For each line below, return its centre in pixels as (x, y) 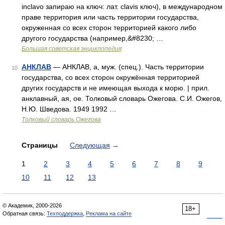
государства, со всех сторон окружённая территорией (110, 77)
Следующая (90, 145)
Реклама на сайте (109, 213)
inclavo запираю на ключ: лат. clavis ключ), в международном (122, 7)
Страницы (41, 145)
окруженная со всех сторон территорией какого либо (109, 28)
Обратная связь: (25, 213)
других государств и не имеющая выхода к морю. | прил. (116, 88)
